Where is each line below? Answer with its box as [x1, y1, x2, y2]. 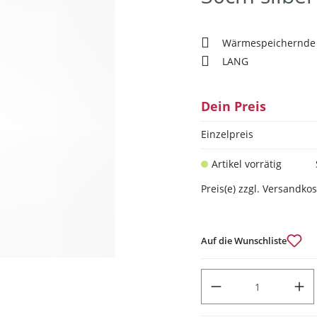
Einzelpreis [201, 127, 253, 141]
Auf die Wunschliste [201, 234, 287, 247]
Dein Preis [201, 98, 266, 115]
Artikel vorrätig [212, 157, 282, 171]
